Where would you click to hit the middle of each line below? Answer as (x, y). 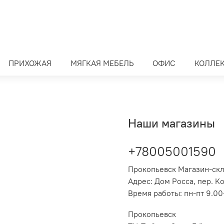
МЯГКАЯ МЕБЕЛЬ (102, 63)
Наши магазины (171, 123)
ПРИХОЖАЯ (30, 63)
